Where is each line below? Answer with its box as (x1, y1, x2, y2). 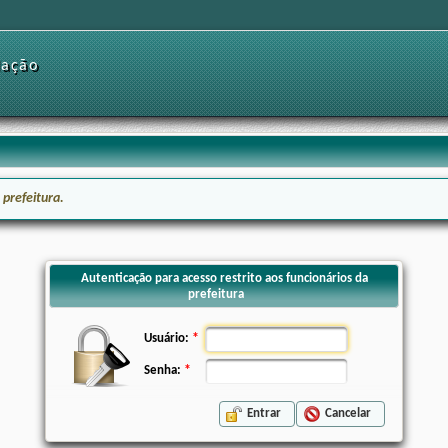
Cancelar (324, 407, 371, 421)
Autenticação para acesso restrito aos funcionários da (80, 272, 368, 286)
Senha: (144, 364, 181, 378)
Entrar (247, 407, 282, 421)
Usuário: (144, 332, 189, 346)
